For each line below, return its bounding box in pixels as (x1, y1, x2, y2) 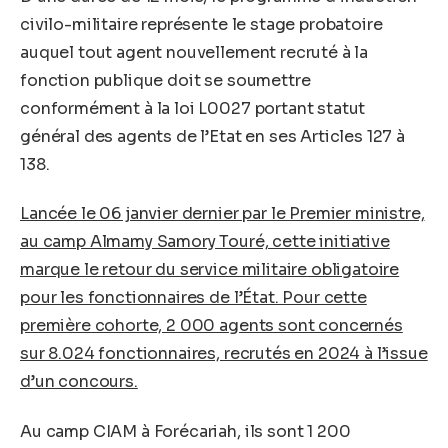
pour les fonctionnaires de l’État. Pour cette (20, 287, 367, 309)
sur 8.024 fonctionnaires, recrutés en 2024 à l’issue (20, 343, 428, 365)
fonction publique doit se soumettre (20, 69, 311, 91)
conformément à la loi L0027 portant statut (20, 97, 366, 119)
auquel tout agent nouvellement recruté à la (20, 41, 369, 63)
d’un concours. (20, 371, 138, 393)
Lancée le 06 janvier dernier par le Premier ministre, (20, 203, 425, 225)
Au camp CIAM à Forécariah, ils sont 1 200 (20, 420, 351, 442)
